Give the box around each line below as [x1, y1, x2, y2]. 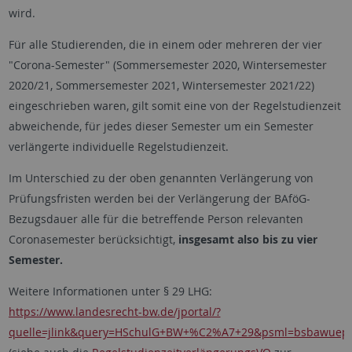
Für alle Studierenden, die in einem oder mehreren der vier [8, 37, 322, 53]
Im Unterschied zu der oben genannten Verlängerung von [8, 170, 313, 186]
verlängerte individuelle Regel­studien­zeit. [8, 139, 229, 155]
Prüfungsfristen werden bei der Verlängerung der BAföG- [8, 191, 310, 207]
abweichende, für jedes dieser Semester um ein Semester [8, 119, 313, 134]
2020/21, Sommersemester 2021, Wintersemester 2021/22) [8, 78, 314, 93]
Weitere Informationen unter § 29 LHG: [8, 284, 212, 299]
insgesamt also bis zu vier [178, 232, 317, 247]
